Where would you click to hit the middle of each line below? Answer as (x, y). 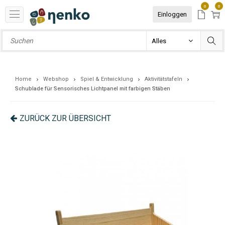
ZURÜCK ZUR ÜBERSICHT (65, 118)
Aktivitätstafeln (163, 79)
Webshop (56, 79)
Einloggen (172, 14)
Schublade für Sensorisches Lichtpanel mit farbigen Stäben (93, 89)
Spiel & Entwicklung (107, 79)
